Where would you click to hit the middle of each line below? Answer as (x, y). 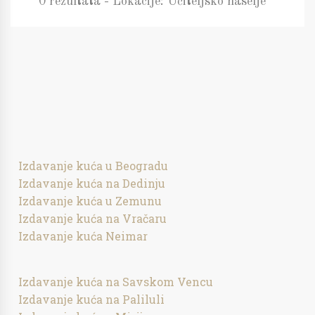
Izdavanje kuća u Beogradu (94, 166)
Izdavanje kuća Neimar (83, 236)
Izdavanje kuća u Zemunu (90, 201)
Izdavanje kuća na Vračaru (93, 218)
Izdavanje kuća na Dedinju (92, 183)
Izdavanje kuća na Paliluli (92, 299)
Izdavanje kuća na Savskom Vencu (116, 282)
